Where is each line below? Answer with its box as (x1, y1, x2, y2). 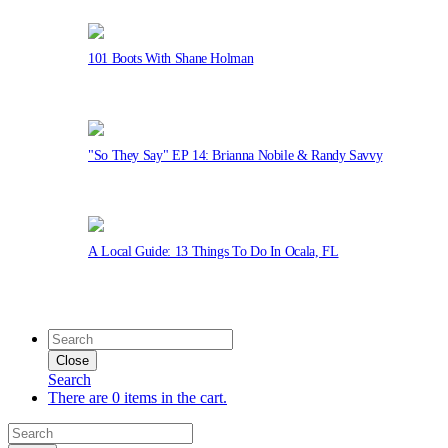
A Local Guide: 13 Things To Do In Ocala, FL (88, 244, 339, 260)
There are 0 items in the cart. (48, 388, 227, 406)
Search (48, 370, 91, 388)
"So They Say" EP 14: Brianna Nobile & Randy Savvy (88, 147, 383, 163)
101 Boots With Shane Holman (88, 51, 254, 67)
